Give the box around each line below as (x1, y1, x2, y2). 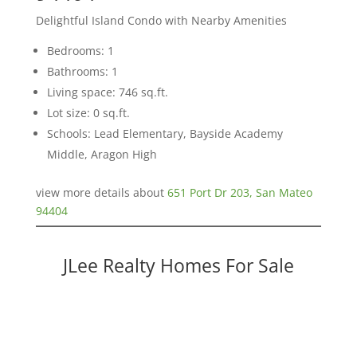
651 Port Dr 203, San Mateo (167, 185, 312, 201)
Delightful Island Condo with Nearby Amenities (35, 13, 287, 29)
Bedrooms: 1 (46, 43, 114, 59)
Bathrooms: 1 (46, 64, 118, 80)
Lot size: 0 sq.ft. (46, 105, 130, 121)
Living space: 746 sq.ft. (46, 84, 168, 100)
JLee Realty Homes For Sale (62, 253, 294, 279)
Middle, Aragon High (46, 147, 157, 163)
